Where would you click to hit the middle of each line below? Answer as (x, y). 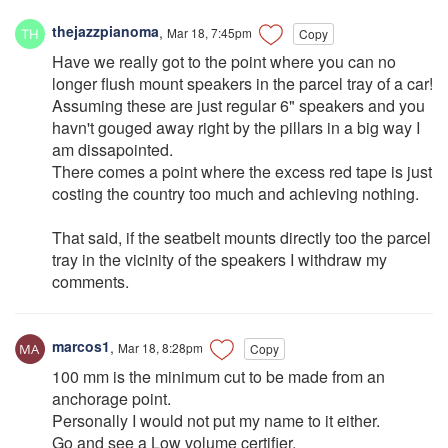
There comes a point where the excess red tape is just (242, 171)
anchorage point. (111, 398)
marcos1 (79, 346)
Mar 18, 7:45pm (209, 32)
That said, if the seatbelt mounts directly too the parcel (241, 237)
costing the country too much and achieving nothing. (235, 193)
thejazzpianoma (103, 31)
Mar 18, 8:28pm (160, 347)
